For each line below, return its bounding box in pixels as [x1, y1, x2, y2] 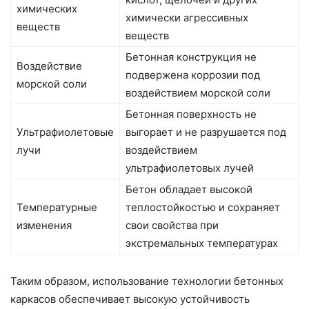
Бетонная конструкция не [126, 50, 257, 64]
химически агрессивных [126, 11, 248, 25]
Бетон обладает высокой [126, 183, 252, 197]
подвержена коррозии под [126, 68, 260, 82]
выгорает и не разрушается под [126, 126, 286, 139]
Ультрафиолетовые [17, 126, 114, 139]
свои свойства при [126, 219, 219, 232]
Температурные [17, 201, 97, 215]
